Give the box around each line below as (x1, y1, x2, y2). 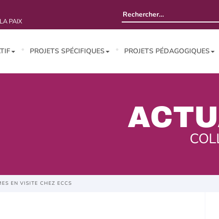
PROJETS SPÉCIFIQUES (30, 46, 105, 56)
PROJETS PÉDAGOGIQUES (124, 46, 210, 56)
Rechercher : (121, 7, 161, 16)
